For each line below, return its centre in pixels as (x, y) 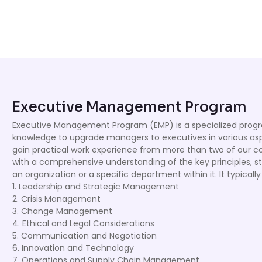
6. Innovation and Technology (73, 248)
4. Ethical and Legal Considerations (83, 223)
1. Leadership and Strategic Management (96, 187)
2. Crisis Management (56, 199)
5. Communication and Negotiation (85, 236)
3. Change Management (62, 211)
